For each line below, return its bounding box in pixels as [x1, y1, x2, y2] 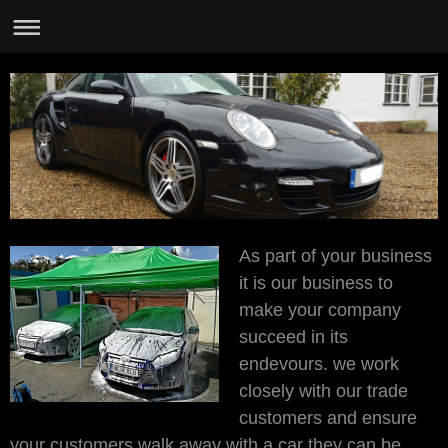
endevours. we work [239, 353, 399, 374]
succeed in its [239, 326, 348, 347]
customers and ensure [239, 407, 417, 428]
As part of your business [239, 245, 432, 266]
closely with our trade [239, 380, 408, 401]
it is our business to [239, 272, 393, 293]
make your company [239, 299, 401, 320]
